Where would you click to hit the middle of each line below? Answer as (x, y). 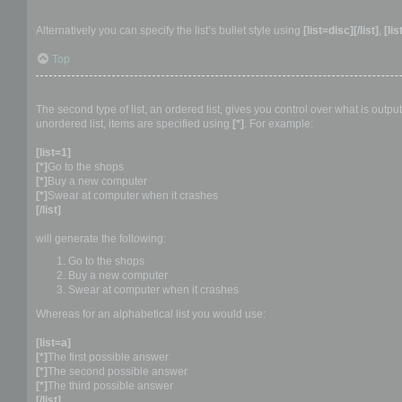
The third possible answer (110, 385)
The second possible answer (118, 371)
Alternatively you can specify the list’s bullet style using (170, 30)
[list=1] (53, 152)
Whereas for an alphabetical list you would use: (151, 314)
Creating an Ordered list (97, 95)
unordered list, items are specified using (134, 123)
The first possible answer (108, 357)
